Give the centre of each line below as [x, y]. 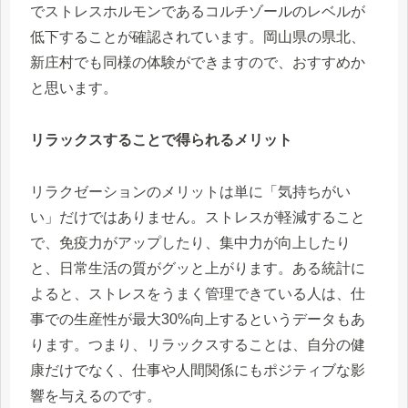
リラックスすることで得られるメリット [161, 139]
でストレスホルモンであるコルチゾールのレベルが [198, 12]
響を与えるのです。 [96, 395]
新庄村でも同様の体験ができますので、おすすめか [198, 63]
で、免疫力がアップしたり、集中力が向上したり [190, 242]
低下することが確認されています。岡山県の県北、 [198, 37]
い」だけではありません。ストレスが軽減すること [198, 217]
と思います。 [74, 88]
